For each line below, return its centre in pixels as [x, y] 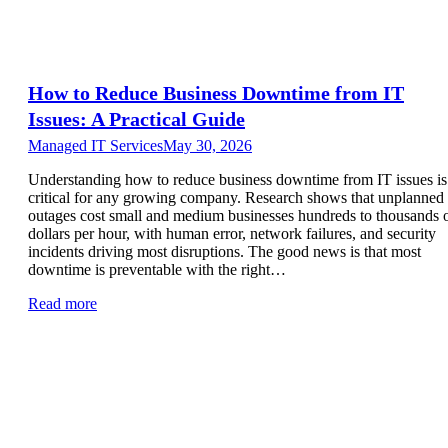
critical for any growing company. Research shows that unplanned [236, 197]
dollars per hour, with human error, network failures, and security [232, 233]
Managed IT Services [95, 145]
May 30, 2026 [207, 145]
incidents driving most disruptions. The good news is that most [224, 251]
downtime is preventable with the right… [157, 269]
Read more [62, 303]
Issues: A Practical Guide [136, 118]
